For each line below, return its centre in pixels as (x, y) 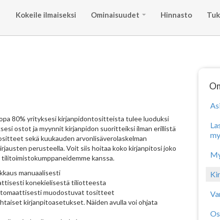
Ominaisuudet (116, 15)
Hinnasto (176, 15)
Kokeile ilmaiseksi (46, 15)
